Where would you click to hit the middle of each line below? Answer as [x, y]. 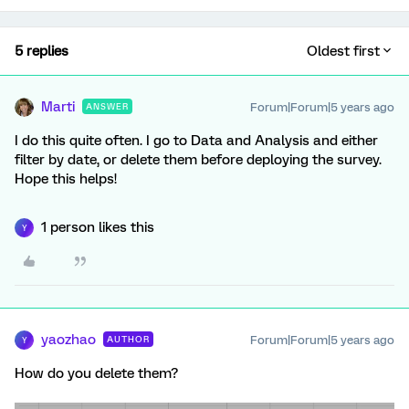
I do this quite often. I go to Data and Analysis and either [196, 141]
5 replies [42, 51]
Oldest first [343, 51]
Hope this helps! [66, 179]
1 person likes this [98, 227]
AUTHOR [128, 339]
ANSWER [107, 106]
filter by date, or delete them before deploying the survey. [198, 160]
